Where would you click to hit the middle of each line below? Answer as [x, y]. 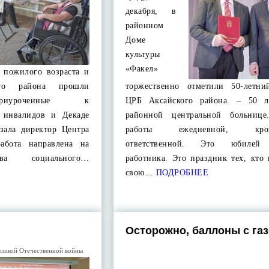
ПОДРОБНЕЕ [181, 173]
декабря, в [151, 11]
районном [144, 26]
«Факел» [142, 69]
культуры [143, 54]
